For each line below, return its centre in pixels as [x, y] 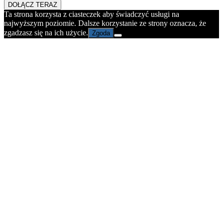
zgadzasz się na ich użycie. [46, 32]
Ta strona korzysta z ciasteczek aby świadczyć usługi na [92, 14]
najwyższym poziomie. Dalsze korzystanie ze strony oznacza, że [105, 23]
